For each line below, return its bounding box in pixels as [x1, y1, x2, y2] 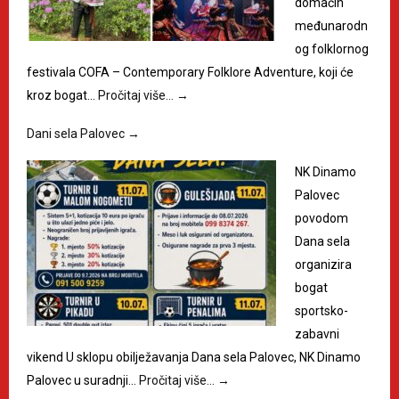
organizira [295, 257, 352, 273]
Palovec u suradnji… [27, 373, 139, 388]
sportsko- [295, 304, 348, 319]
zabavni [295, 327, 339, 342]
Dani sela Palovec [27, 126, 127, 142]
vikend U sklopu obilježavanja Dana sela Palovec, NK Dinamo [27, 350, 361, 365]
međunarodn [295, 19, 368, 34]
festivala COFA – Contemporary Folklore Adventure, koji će [27, 65, 354, 80]
